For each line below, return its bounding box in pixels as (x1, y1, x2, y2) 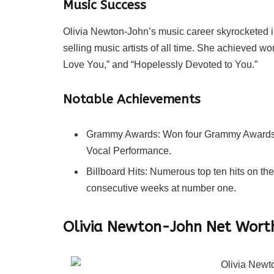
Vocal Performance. (86, 145, 171, 156)
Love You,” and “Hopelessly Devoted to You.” (63, 59, 257, 70)
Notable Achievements (63, 92, 201, 107)
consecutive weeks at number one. (86, 183, 236, 193)
